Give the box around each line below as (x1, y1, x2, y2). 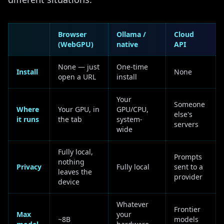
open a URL (58, 72, 96, 81)
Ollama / (116, 29, 146, 39)
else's (174, 109, 192, 119)
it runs (16, 114, 39, 124)
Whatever (116, 199, 148, 209)
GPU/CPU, (116, 104, 148, 114)
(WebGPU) (58, 39, 93, 49)
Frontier (174, 204, 200, 214)
